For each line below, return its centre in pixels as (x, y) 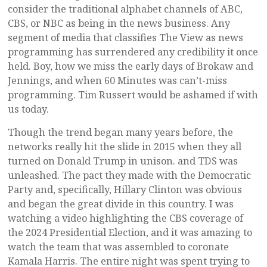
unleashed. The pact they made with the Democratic (129, 176)
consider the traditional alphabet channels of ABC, (125, 9)
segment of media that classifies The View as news (125, 38)
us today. (28, 109)
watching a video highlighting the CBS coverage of (125, 218)
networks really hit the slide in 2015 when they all (125, 147)
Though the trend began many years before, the (120, 133)
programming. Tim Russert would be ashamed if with (133, 95)
